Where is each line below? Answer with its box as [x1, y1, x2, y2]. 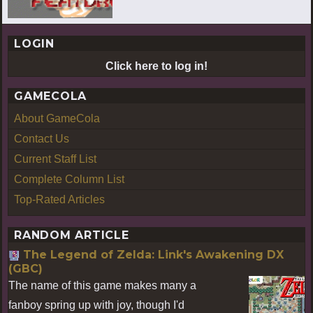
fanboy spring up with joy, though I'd [8, 298, 184, 311]
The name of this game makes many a [8, 279, 196, 291]
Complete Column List [14, 173, 124, 185]
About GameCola [14, 112, 100, 124]
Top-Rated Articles [14, 193, 105, 205]
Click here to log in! [105, 59, 208, 72]
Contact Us [14, 132, 69, 145]
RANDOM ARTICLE [14, 228, 129, 242]
